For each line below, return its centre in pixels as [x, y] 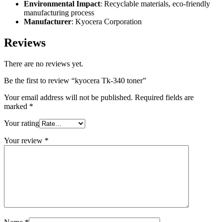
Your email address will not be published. [68, 98]
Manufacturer [48, 22]
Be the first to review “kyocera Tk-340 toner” [75, 81]
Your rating [22, 123]
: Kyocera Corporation [107, 22]
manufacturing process [59, 13]
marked [17, 107]
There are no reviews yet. [44, 64]
